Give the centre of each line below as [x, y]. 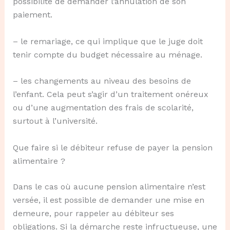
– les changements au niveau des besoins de [102, 81]
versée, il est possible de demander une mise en [108, 200]
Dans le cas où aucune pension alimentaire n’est [109, 186]
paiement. [32, 14]
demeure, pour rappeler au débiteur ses [93, 213]
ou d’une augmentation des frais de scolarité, [103, 108]
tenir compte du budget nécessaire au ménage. [107, 54]
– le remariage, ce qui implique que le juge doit [108, 41]
